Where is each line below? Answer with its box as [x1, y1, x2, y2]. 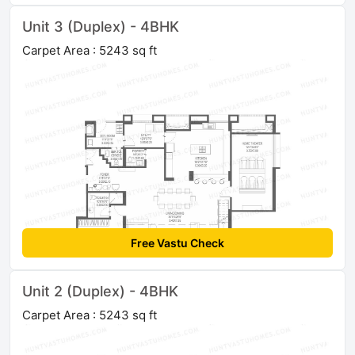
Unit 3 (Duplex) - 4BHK [22, 18, 179, 36]
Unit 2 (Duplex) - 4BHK [22, 283, 178, 300]
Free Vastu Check [131, 236, 224, 250]
